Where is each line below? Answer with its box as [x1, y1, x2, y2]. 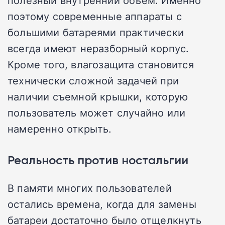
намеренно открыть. [8, 121, 112, 136]
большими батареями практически [8, 25, 184, 39]
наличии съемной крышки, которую [8, 89, 188, 103]
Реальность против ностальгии [8, 152, 188, 167]
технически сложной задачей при [8, 73, 179, 87]
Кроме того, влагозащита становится [8, 57, 194, 71]
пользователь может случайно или [8, 105, 186, 120]
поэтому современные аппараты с [8, 9, 182, 23]
